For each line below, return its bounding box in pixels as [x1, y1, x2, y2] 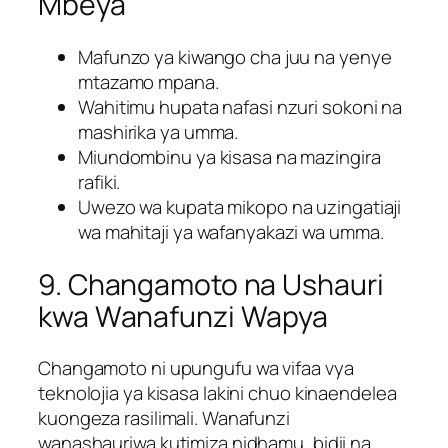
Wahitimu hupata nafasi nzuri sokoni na [78, 94, 403, 121]
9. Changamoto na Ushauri [38, 264, 384, 304]
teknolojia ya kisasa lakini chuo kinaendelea [38, 380, 397, 407]
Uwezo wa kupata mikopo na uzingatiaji [78, 194, 402, 221]
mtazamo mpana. [78, 69, 219, 96]
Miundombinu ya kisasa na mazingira [78, 144, 381, 171]
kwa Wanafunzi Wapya [38, 296, 329, 336]
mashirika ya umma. [78, 119, 239, 146]
